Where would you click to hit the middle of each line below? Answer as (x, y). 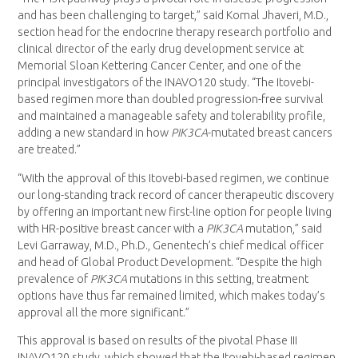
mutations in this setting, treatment (218, 278)
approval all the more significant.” (104, 312)
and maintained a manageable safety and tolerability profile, (172, 116)
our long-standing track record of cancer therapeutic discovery (176, 195)
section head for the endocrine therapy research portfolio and (175, 32)
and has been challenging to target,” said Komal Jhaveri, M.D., (173, 16)
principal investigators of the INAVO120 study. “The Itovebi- (166, 83)
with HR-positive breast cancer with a (112, 228)
